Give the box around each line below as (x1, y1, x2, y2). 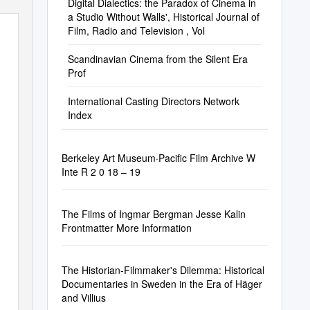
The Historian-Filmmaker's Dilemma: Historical (61, 263, 264, 277)
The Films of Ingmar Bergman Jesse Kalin (61, 207, 246, 221)
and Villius (61, 291, 106, 304)
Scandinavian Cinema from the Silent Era (67, 52, 248, 66)
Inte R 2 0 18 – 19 (61, 165, 140, 179)
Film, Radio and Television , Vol (67, 24, 205, 37)
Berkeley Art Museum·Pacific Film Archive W (61, 151, 255, 165)
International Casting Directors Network (67, 94, 239, 108)
